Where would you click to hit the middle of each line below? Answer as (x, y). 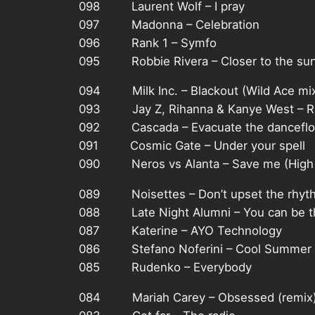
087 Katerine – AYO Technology (180, 231)
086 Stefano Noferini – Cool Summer (195, 249)
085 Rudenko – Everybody (165, 268)
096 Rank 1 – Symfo (148, 43)
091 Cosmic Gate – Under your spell (192, 146)
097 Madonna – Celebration (169, 24)
